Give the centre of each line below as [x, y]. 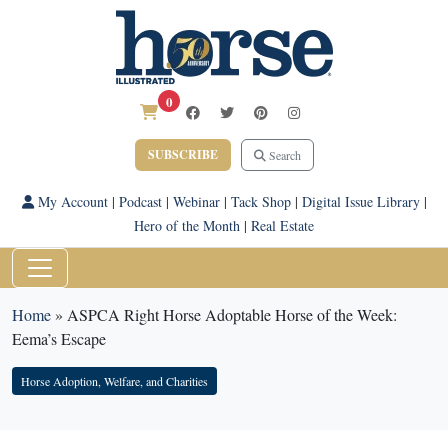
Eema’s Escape [59, 338]
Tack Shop [260, 201]
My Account [70, 201]
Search [283, 155]
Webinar [196, 201]
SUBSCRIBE [182, 154]
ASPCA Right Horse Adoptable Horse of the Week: [232, 314]
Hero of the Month [187, 225]
